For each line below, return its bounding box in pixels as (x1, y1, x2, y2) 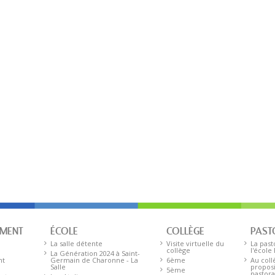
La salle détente (50, 239, 103, 248)
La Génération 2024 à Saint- (50, 249, 141, 258)
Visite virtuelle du (166, 239, 224, 248)
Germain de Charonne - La (50, 255, 139, 265)
